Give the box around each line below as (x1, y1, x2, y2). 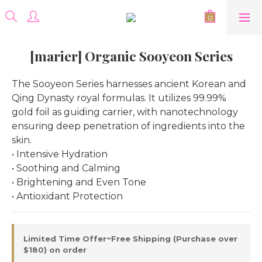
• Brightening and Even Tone (12, 177, 146, 188)
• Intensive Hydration (12, 149, 108, 160)
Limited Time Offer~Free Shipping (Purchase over (23, 234, 237, 243)
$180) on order (23, 245, 87, 254)
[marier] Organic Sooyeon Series (29, 47, 233, 65)
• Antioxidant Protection (12, 191, 123, 202)
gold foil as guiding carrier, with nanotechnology (12, 106, 240, 118)
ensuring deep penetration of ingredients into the (12, 120, 247, 132)
